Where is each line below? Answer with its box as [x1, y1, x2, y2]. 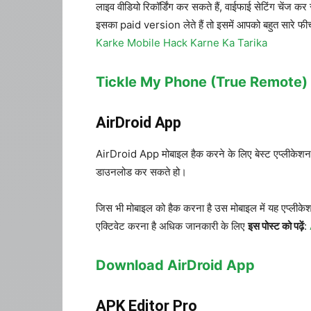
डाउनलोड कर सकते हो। [96, 165, 187, 178]
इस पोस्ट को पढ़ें [248, 219, 304, 233]
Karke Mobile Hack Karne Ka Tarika [96, 36, 267, 49]
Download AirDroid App [96, 257, 255, 274]
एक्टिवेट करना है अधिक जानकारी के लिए [96, 219, 248, 233]
